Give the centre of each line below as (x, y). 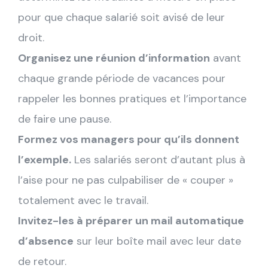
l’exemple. (45, 159)
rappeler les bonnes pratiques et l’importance (132, 98)
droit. (31, 37)
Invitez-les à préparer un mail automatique (131, 220)
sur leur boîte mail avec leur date (157, 241)
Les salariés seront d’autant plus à (158, 159)
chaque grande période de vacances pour (122, 78)
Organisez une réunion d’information (114, 58)
